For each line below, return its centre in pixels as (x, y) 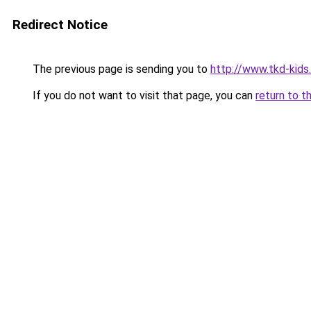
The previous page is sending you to (120, 69)
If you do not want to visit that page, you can (143, 95)
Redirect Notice (60, 25)
